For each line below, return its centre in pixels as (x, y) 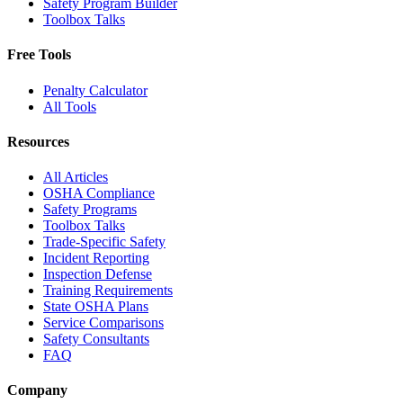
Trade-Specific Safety (104, 242)
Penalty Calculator (95, 90)
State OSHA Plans (96, 307)
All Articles (76, 177)
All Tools (70, 106)
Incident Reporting (96, 258)
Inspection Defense (98, 274)
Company (37, 390)
